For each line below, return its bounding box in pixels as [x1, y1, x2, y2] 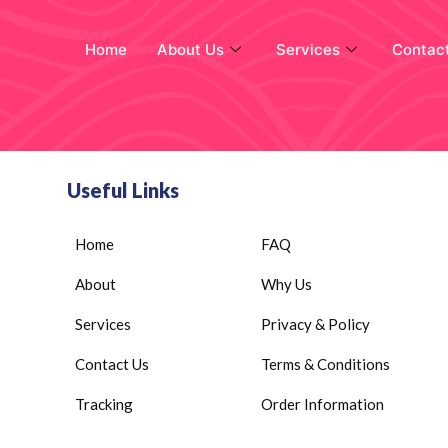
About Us [157, 39, 225, 59]
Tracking [75, 395, 133, 414]
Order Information [260, 395, 384, 414]
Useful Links [67, 178, 179, 203]
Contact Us [75, 355, 149, 374]
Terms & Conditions [260, 355, 390, 374]
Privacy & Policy [260, 315, 370, 334]
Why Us [260, 275, 312, 294]
